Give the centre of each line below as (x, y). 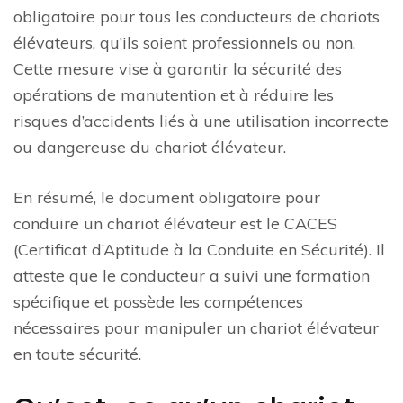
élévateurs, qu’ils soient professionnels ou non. (184, 43)
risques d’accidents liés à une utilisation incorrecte (201, 121)
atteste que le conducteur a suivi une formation (192, 276)
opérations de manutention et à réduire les (174, 95)
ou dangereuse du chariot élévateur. (150, 147)
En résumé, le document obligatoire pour (167, 197)
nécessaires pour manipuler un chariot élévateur (196, 328)
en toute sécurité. (77, 354)
